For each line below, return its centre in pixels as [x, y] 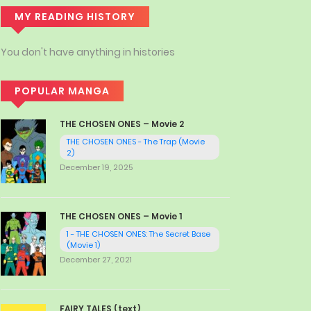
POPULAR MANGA [62, 91]
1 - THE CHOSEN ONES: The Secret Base [138, 234]
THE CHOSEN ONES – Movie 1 [121, 216]
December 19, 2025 [96, 167]
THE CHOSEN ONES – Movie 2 [122, 124]
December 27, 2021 [96, 259]
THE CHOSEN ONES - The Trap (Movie [136, 142]
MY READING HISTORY [75, 17]
